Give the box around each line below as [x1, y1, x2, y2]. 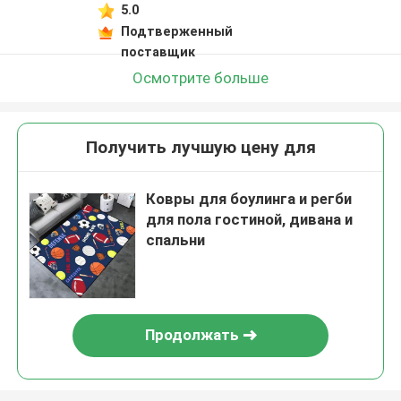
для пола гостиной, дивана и [146, 210, 354, 229]
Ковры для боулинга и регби [146, 190, 353, 209]
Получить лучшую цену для [85, 137, 316, 158]
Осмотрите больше [132, 68, 269, 87]
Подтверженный [120, 23, 233, 38]
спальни [146, 231, 206, 250]
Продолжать [144, 326, 239, 345]
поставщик [120, 44, 195, 59]
